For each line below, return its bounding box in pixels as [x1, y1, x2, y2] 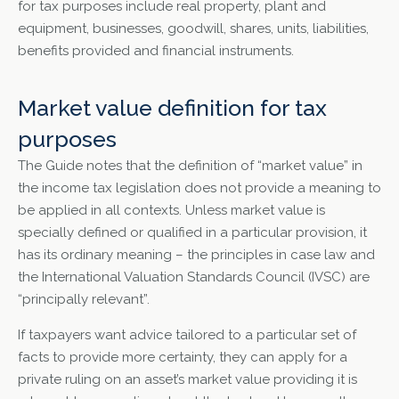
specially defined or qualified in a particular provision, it [18, 224, 367, 241]
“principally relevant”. [18, 291, 150, 308]
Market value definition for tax [18, 94, 327, 122]
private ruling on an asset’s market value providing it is [18, 370, 357, 387]
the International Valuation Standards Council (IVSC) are [18, 269, 370, 286]
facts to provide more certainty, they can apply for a [18, 348, 347, 365]
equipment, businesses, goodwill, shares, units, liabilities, [18, 20, 369, 37]
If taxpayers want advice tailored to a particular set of [18, 326, 356, 343]
